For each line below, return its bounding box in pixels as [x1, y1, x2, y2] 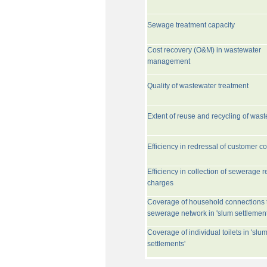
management [147, 57, 190, 66]
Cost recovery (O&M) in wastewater [147, 46, 261, 54]
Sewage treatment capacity [147, 21, 235, 29]
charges [147, 179, 173, 187]
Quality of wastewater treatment [147, 82, 249, 90]
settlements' [147, 240, 185, 248]
